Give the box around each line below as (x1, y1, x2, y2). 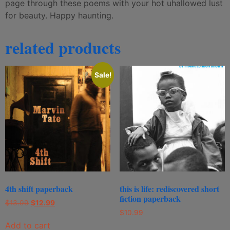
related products (5, 35, 121, 60)
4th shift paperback (5, 182, 73, 195)
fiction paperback (119, 192, 181, 204)
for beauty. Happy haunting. (5, 10, 113, 21)
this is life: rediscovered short (119, 182, 219, 195)
